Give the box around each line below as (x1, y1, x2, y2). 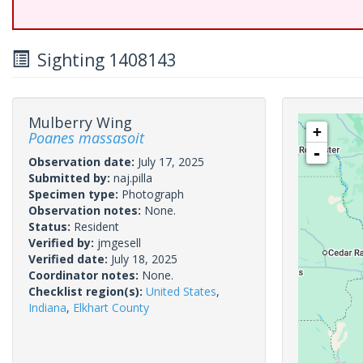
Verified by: (28, 235, 97, 250)
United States (146, 284, 216, 299)
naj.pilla (113, 170, 152, 186)
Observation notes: (28, 203, 144, 218)
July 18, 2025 (111, 251, 177, 267)
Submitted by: (28, 170, 113, 186)
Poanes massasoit (28, 128, 144, 147)
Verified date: (28, 251, 111, 267)
